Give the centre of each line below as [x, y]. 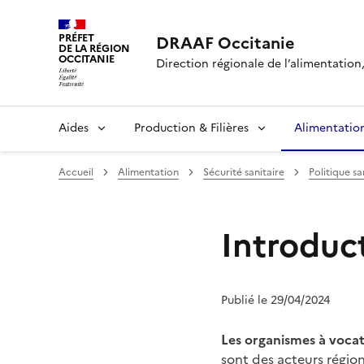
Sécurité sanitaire [244, 172]
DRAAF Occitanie [225, 43]
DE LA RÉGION [94, 48]
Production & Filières [191, 128]
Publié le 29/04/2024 [275, 300]
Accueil [76, 172]
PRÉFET [77, 38]
